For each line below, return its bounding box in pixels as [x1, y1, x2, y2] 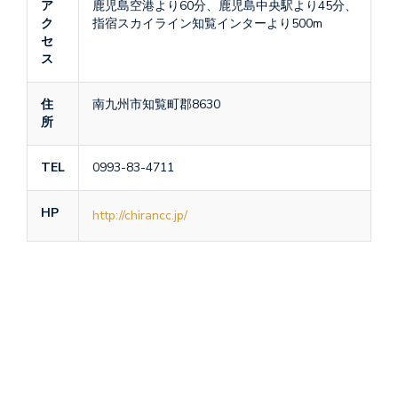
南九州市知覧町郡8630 [92, 96, 220, 114]
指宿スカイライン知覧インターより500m [92, 15, 322, 33]
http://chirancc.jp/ [92, 207, 187, 225]
